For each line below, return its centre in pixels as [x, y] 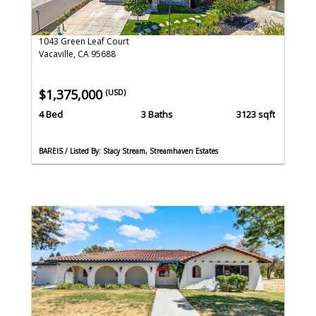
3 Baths [157, 114]
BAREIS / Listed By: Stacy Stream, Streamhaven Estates [128, 151]
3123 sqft [255, 114]
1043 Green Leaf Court [84, 42]
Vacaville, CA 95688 [77, 54]
